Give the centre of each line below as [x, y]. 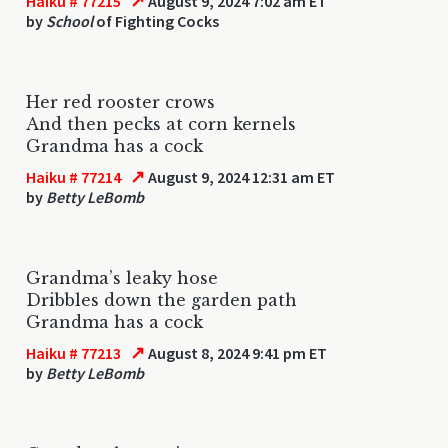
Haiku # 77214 [73, 176]
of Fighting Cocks [156, 20]
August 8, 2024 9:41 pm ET [236, 352]
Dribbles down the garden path [161, 299]
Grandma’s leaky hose [122, 277]
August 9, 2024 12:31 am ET [240, 176]
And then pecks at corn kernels [161, 123]
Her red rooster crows [120, 101]
